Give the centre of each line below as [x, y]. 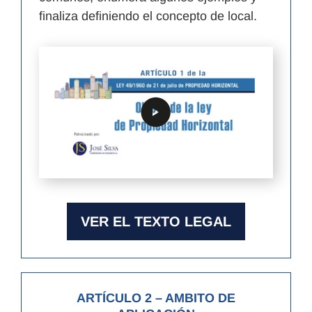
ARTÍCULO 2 [114, 298]
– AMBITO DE [194, 298]
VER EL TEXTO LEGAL [156, 221]
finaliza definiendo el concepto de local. [148, 16]
